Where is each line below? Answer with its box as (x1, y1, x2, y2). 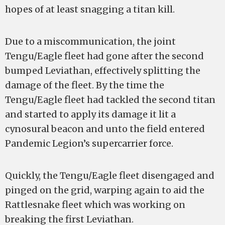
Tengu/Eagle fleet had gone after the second (5, 50, 204, 62)
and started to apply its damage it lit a (5, 108, 176, 120)
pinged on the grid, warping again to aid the (5, 184, 204, 196)
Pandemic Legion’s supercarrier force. (5, 138, 173, 149)
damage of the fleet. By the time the (5, 79, 164, 91)
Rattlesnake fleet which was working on (5, 199, 185, 210)
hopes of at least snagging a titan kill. (5, 4, 175, 15)
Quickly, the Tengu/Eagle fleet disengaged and (5, 170, 214, 181)
